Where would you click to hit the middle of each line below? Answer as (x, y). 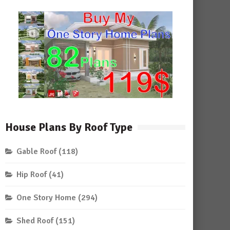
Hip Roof (32, 175)
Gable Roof (36, 151)
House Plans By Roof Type (69, 127)
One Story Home (46, 198)
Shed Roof (35, 221)
